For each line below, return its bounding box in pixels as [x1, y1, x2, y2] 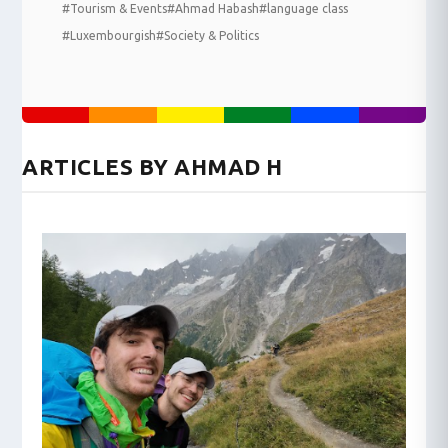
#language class [259, 2, 349, 15]
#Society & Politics [156, 29, 260, 42]
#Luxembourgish [62, 29, 157, 42]
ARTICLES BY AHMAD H [22, 154, 283, 179]
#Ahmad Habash [167, 2, 260, 15]
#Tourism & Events [62, 2, 168, 15]
